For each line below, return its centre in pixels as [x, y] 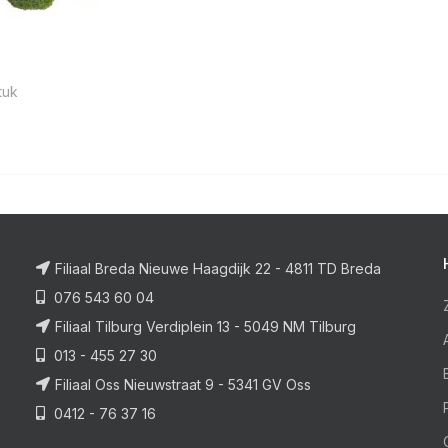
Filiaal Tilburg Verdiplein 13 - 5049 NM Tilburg [206, 327]
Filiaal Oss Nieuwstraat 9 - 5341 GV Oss [183, 385]
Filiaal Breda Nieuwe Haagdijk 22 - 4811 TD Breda [218, 269]
